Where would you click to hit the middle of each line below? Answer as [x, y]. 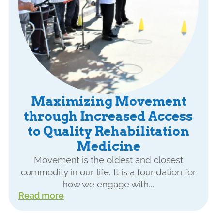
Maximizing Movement [108, 101]
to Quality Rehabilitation [108, 132]
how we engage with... [108, 185]
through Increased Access [108, 116]
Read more [41, 196]
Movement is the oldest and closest [108, 160]
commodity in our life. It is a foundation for [108, 172]
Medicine [108, 147]
